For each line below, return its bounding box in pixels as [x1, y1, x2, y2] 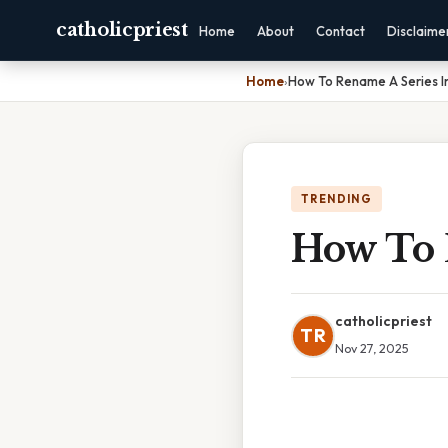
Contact [315, 23, 365, 39]
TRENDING [301, 192, 373, 206]
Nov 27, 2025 [335, 340, 409, 356]
